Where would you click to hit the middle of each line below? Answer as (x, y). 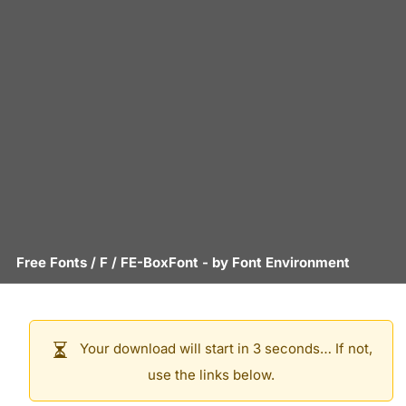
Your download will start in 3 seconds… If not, (224, 349)
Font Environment (291, 262)
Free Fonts (52, 262)
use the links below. (211, 375)
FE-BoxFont (159, 262)
